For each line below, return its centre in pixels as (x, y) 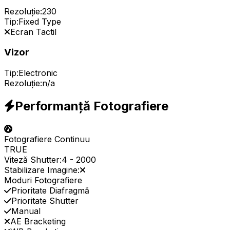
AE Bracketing (38, 221)
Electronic (38, 73)
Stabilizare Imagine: (42, 170)
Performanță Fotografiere (92, 106)
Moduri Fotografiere (43, 180)
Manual (26, 211)
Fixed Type (40, 21)
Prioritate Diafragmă (50, 190)
